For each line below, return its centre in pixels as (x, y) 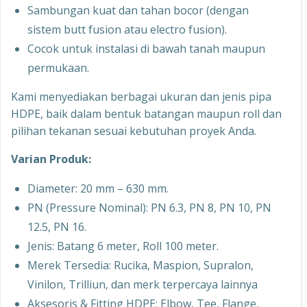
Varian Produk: (51, 159)
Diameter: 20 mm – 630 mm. (98, 188)
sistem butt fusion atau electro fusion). (127, 29)
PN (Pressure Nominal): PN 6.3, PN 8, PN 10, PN (149, 208)
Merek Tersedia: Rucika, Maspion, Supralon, (140, 265)
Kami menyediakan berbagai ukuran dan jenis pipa (141, 97)
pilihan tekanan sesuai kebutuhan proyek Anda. (134, 131)
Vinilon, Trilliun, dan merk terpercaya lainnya (143, 284)
